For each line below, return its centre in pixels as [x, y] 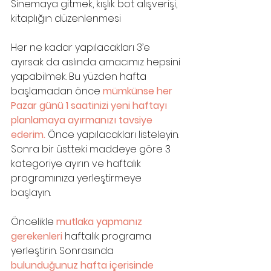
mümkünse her [139, 91]
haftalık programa [109, 236]
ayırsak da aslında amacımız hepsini [97, 62]
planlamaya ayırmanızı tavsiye [83, 120]
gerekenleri [38, 236]
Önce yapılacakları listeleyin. [115, 134]
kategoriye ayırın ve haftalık [77, 163]
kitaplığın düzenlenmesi [66, 18]
